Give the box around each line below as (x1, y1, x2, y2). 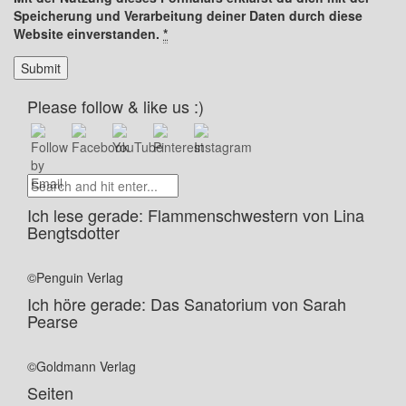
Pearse (27, 309, 78, 333)
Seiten (27, 381, 73, 404)
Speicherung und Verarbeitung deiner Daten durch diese (14, 6, 362, 24)
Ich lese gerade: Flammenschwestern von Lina (27, 203, 364, 227)
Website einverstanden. (14, 24, 163, 43)
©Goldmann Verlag (27, 357, 136, 375)
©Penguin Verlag (27, 268, 123, 286)
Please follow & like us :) (27, 94, 204, 118)
